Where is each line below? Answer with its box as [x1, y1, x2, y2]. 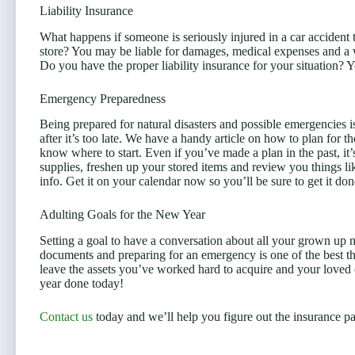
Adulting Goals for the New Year [40, 208, 205, 222]
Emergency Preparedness [40, 91, 166, 105]
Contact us [40, 310, 93, 324]
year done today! [40, 277, 124, 291]
